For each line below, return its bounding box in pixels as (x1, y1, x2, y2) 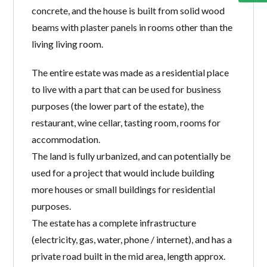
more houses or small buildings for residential (32, 183, 216, 195)
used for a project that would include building (32, 166, 215, 178)
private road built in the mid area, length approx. (32, 250, 226, 262)
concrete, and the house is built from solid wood (32, 4, 225, 16)
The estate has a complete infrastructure (32, 216, 197, 228)
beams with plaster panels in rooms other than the (32, 21, 233, 33)
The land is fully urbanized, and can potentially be (32, 150, 231, 162)
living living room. (32, 38, 104, 49)
